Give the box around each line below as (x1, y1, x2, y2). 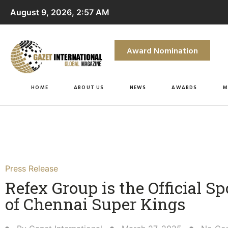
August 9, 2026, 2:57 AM (10, 7, 109, 17)
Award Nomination (126, 44, 198, 56)
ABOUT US (73, 83, 104, 91)
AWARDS (172, 83, 197, 91)
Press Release (5, 163, 58, 174)
